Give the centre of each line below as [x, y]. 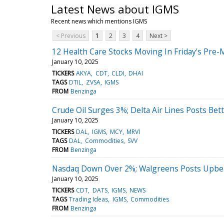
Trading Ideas [89, 199]
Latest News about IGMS [115, 9]
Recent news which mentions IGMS [99, 21]
